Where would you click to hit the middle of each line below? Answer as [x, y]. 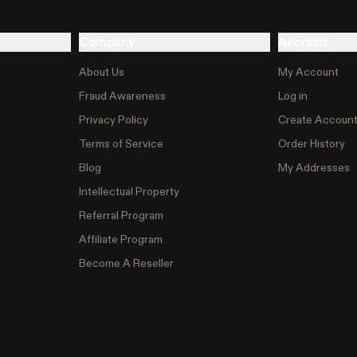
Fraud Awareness [123, 95]
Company [107, 41]
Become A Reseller [127, 263]
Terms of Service [122, 143]
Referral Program [122, 215]
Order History [311, 143]
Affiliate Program [121, 239]
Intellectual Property [129, 191]
